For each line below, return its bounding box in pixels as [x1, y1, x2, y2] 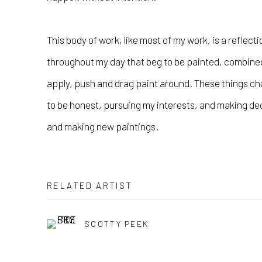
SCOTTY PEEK [84, 218, 149, 229]
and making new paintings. [47, 120, 158, 133]
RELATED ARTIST [47, 180, 133, 191]
